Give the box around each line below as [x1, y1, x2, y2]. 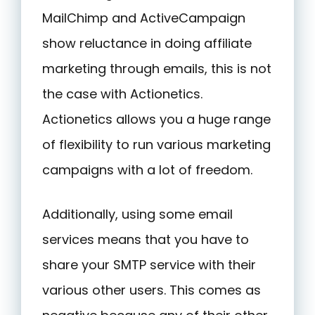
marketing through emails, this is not [42, 59, 271, 77]
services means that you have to [42, 230, 249, 248]
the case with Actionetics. [42, 84, 202, 103]
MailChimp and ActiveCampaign [42, 8, 245, 27]
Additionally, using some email [42, 205, 233, 223]
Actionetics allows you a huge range [42, 110, 271, 128]
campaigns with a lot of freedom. [42, 160, 252, 179]
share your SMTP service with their [42, 255, 256, 274]
